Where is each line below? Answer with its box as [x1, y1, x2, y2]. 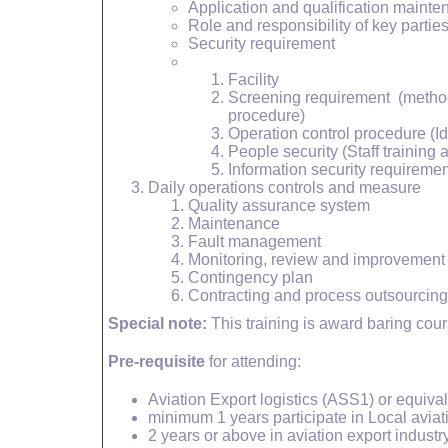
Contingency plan [188, 269, 313, 286]
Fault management [188, 233, 321, 250]
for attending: [205, 353, 301, 370]
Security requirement [188, 35, 335, 52]
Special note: [108, 315, 207, 332]
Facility [228, 71, 279, 88]
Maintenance [188, 215, 280, 232]
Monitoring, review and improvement [188, 251, 445, 268]
